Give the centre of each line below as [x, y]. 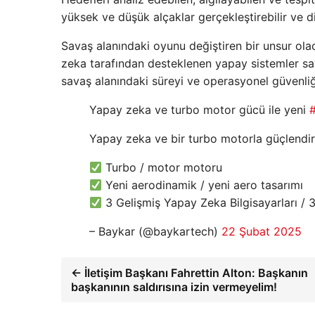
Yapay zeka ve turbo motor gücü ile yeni [199, 110]
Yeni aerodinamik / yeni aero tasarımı [203, 185]
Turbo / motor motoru [162, 168]
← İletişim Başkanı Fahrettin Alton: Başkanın [189, 273]
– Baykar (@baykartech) [155, 232]
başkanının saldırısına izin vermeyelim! [174, 287]
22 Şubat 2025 [262, 232]
